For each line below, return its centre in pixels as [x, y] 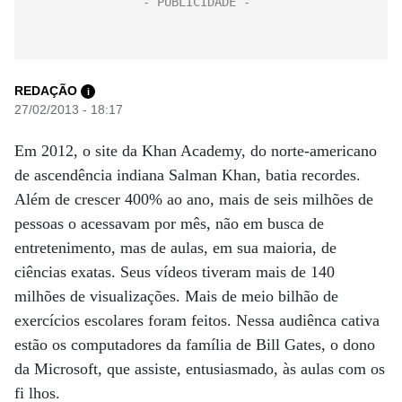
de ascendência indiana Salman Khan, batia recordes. [188, 175]
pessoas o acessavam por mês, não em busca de [169, 223]
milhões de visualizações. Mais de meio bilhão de [176, 296]
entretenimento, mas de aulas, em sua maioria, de [175, 248]
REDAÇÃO [46, 91]
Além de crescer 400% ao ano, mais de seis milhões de [194, 199]
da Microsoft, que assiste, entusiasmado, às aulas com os [200, 369]
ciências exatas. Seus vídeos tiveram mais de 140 [175, 272]
